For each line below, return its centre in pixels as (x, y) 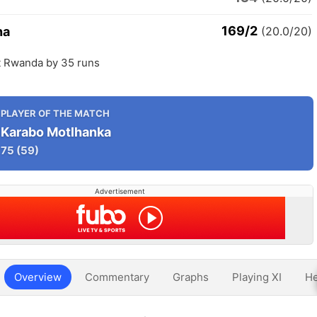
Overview (38, 277)
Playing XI (257, 277)
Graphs (191, 277)
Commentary (117, 277)
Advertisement (120, 191)
